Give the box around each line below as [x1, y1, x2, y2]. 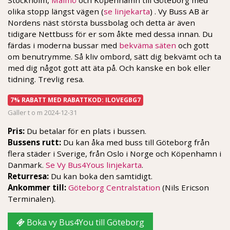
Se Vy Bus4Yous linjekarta [46, 159, 142, 170]
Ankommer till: [8, 182, 66, 193]
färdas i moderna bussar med [8, 40, 119, 50]
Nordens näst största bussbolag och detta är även [8, 17, 195, 28]
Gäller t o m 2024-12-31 [8, 107, 77, 117]
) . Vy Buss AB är [150, 6, 209, 16]
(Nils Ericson [160, 182, 209, 193]
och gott [176, 40, 209, 50]
